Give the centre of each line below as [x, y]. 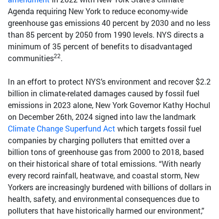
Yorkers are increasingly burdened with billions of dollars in [109, 187]
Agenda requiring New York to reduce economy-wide [98, 11]
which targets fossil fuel [158, 129]
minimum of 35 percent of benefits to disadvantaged [100, 46]
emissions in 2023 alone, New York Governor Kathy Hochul [109, 105]
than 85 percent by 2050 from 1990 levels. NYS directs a [106, 35]
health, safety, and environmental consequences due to [104, 199]
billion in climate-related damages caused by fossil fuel [104, 93]
